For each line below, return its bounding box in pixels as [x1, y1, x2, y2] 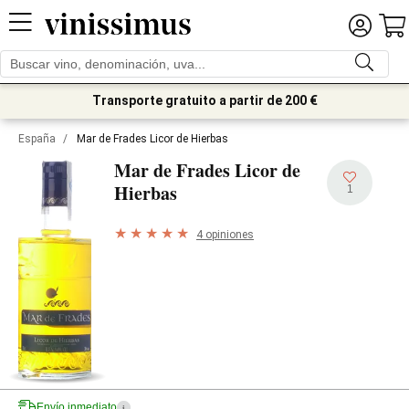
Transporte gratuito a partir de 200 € [91, 93, 318, 108]
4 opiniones [196, 227, 254, 241]
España [18, 132, 56, 145]
